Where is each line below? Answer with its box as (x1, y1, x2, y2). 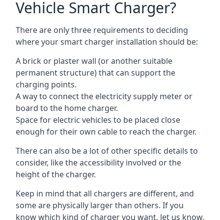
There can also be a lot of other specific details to (16, 145, 198, 156)
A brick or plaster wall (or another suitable (16, 55, 172, 66)
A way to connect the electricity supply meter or (16, 91, 192, 102)
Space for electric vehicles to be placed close (16, 114, 180, 125)
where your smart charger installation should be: (16, 36, 198, 47)
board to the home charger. (16, 103, 118, 113)
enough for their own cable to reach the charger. (16, 126, 196, 137)
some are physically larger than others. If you (16, 200, 184, 211)
